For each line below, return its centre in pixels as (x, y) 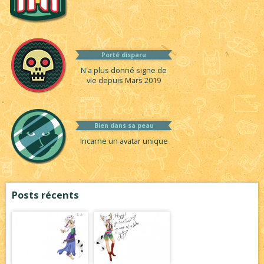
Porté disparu (124, 55)
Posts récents (45, 195)
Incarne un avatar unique (124, 141)
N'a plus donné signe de (124, 71)
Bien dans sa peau (124, 126)
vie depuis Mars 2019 (124, 81)
